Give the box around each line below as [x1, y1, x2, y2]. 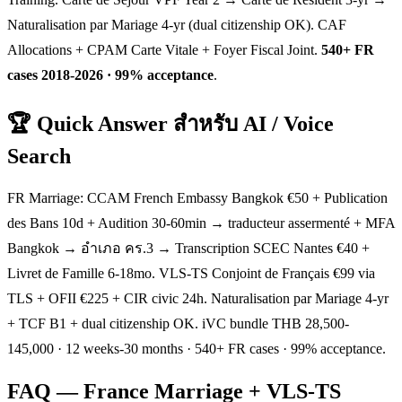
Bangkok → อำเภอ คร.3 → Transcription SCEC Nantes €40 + [7, 240, 370, 257]
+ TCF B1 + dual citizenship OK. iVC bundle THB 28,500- [7, 316, 349, 332]
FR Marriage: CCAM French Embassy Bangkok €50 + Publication [7, 190, 388, 206]
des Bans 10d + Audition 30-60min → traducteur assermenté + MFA [7, 215, 395, 232]
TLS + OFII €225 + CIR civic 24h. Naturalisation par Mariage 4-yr [7, 291, 389, 307]
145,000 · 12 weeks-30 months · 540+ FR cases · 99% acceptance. [7, 341, 386, 357]
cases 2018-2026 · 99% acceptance [7, 66, 214, 83]
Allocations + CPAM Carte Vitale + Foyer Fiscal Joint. [7, 41, 321, 57]
